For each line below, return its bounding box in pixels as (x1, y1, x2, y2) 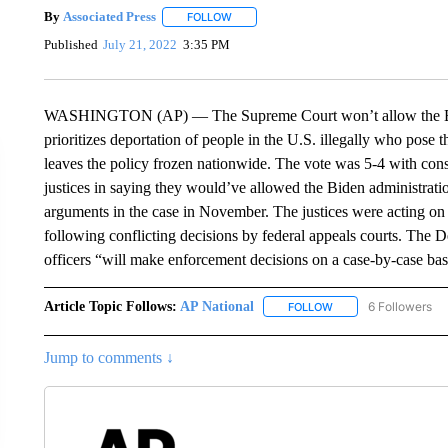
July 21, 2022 (103, 37, 178, 53)
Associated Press (62, 9, 156, 24)
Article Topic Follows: (43, 298, 177, 314)
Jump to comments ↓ (43, 348, 174, 366)
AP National (179, 298, 254, 314)
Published (43, 37, 98, 53)
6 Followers (367, 298, 432, 314)
